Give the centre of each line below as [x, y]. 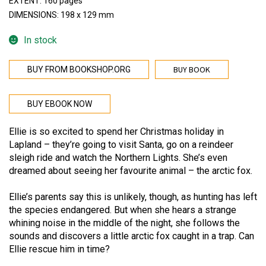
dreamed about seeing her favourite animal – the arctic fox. [131, 170]
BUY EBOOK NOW [60, 104]
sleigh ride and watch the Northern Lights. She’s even [118, 157]
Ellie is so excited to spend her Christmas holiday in [116, 131]
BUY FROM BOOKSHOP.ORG [79, 70]
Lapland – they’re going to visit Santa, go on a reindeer [121, 144]
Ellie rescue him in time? [59, 249]
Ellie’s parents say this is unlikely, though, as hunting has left [133, 197]
